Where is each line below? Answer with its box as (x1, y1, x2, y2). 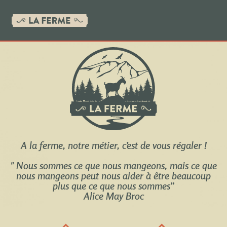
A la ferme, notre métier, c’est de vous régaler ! (20, 138, 207, 152)
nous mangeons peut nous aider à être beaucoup (16, 169, 211, 182)
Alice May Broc (83, 189, 144, 202)
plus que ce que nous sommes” (52, 179, 175, 192)
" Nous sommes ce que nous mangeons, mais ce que (10, 159, 217, 172)
